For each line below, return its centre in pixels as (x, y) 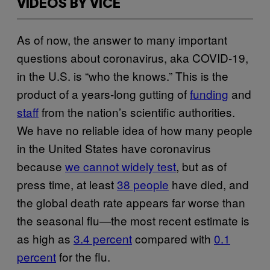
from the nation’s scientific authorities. (137, 111)
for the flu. (83, 256)
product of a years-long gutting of (103, 93)
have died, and (209, 184)
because (41, 166)
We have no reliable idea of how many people (135, 130)
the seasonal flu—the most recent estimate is (133, 220)
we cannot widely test (121, 166)
